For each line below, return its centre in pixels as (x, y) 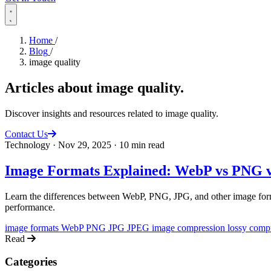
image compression (190, 227)
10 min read (142, 145)
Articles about (51, 87)
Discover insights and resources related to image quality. (112, 113)
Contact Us (26, 134)
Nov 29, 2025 (85, 145)
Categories (31, 262)
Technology (28, 145)
